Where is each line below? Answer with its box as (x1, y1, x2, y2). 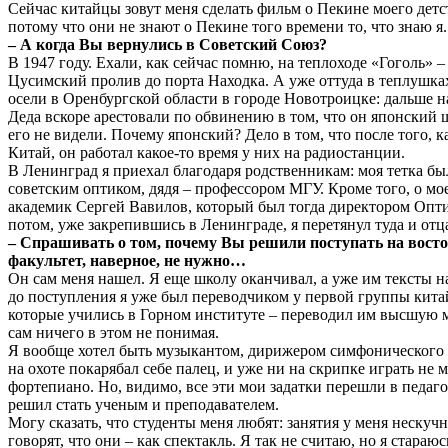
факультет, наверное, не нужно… (8, 251, 246, 269)
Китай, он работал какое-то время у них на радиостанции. (8, 143, 405, 161)
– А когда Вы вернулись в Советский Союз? (8, 35, 327, 53)
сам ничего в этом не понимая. (8, 323, 219, 341)
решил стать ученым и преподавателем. (8, 395, 279, 413)
